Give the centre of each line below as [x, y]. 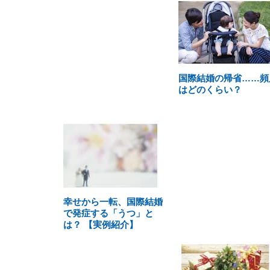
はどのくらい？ [210, 89]
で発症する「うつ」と [108, 213]
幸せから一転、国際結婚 [113, 202]
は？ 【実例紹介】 [101, 224]
